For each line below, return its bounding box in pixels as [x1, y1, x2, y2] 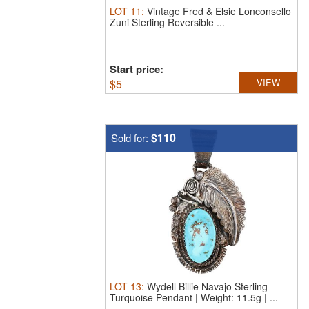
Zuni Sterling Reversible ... [110, 15, 225, 29]
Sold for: [111, 130, 151, 145]
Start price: [110, 61, 163, 77]
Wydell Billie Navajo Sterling [147, 279, 268, 293]
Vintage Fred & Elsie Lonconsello [147, 4, 291, 18]
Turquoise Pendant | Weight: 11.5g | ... [110, 290, 278, 304]
